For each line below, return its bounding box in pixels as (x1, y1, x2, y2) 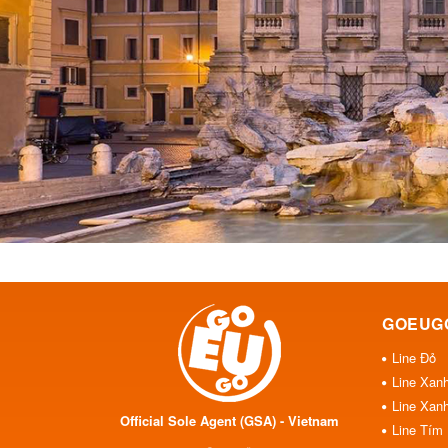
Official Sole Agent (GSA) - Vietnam (120, 410, 339, 430)
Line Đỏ (392, 347, 436, 367)
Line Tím (392, 419, 443, 439)
